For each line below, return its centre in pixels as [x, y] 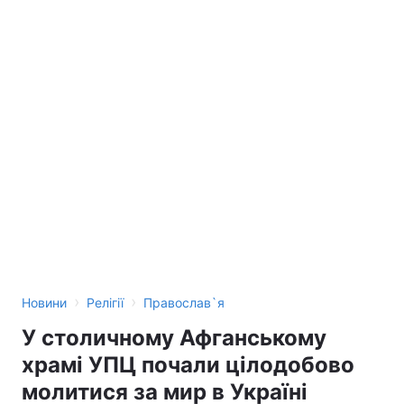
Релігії [105, 303]
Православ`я [184, 303]
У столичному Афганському [174, 338]
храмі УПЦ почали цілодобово [188, 365]
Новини [44, 303]
